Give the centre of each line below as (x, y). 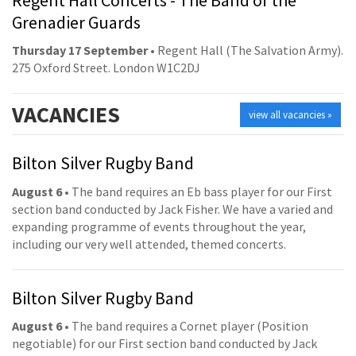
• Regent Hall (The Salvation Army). (246, 50)
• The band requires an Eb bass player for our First (197, 191)
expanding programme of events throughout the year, (159, 226)
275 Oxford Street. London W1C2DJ (106, 68)
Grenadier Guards (76, 22)
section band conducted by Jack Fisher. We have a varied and (172, 209)
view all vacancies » (291, 115)
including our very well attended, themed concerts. (149, 244)
